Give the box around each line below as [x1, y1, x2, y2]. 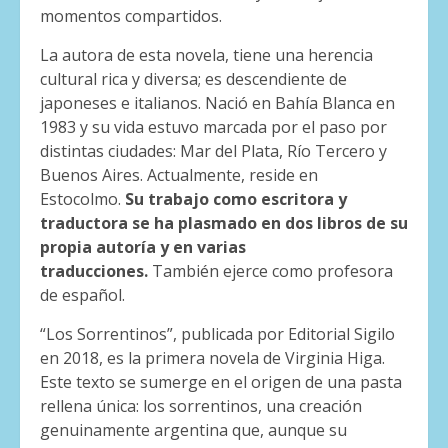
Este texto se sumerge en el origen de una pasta [40, 370, 402, 393]
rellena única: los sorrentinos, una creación [40, 394, 362, 417]
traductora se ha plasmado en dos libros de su [40, 211, 408, 234]
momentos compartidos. [40, 4, 222, 27]
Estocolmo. [40, 187, 125, 210]
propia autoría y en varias [40, 235, 246, 258]
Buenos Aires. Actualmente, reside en [40, 163, 318, 186]
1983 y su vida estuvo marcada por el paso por [40, 115, 387, 138]
